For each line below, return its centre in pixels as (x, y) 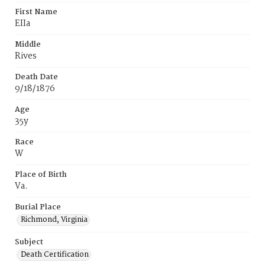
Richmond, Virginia (54, 220)
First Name (36, 12)
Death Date (36, 77)
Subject (29, 242)
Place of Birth (41, 175)
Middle (28, 45)
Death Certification (55, 255)
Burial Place (38, 207)
